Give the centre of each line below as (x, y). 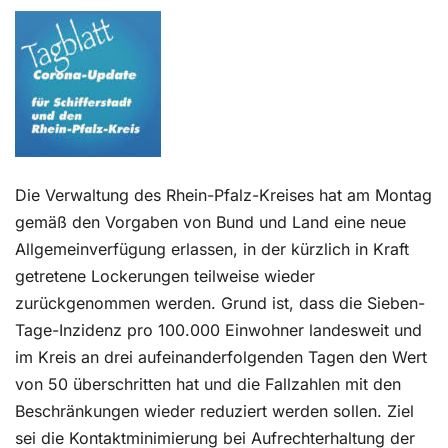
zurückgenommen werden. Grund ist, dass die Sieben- (220, 303)
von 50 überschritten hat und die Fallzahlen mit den (208, 384)
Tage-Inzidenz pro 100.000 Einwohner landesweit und (218, 330)
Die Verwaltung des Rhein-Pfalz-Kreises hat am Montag (223, 195)
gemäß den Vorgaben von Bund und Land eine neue (210, 222)
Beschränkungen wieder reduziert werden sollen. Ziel (214, 411)
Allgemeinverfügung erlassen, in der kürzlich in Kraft (212, 249)
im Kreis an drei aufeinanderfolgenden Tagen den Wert (221, 357)
